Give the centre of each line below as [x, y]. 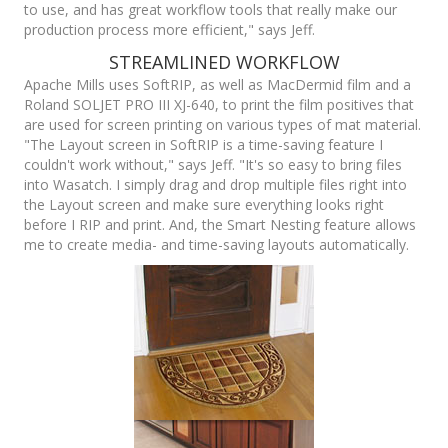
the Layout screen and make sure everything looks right [204, 205]
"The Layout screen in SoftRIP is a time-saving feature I [203, 145]
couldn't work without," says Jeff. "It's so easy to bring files [213, 165]
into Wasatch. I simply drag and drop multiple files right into [215, 185]
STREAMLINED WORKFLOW [224, 62]
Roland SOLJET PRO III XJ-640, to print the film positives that [219, 105]
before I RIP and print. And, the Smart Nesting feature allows [220, 225]
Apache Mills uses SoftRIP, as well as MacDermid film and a [217, 85]
